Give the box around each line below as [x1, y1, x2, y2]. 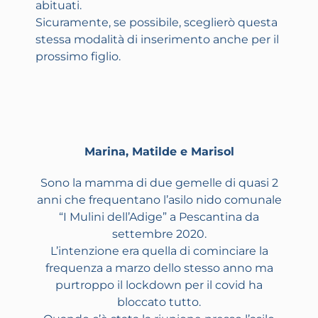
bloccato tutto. [117, 295, 201, 309]
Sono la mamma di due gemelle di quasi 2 [40, 176, 278, 190]
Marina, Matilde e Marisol [84, 145, 234, 159]
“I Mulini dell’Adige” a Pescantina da [59, 210, 259, 224]
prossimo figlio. [35, 50, 121, 64]
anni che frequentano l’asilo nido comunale [36, 193, 282, 207]
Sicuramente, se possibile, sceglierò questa [35, 16, 278, 30]
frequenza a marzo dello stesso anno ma [45, 261, 273, 275]
